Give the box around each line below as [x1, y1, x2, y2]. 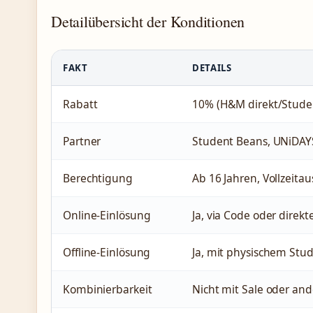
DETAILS [192, 61, 232, 74]
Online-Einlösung [63, 207, 151, 223]
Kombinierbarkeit [63, 281, 152, 297]
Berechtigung [63, 170, 133, 186]
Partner [63, 133, 101, 149]
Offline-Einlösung [63, 244, 151, 260]
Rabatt [63, 96, 98, 112]
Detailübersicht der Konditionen [51, 10, 245, 31]
